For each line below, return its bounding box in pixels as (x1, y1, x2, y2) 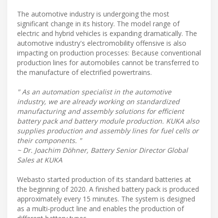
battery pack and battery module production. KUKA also (17, 116, 199, 126)
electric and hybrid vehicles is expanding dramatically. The (17, 28, 197, 38)
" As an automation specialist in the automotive (17, 87, 171, 96)
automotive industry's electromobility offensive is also (17, 38, 186, 48)
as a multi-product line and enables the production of (17, 203, 184, 213)
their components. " (17, 135, 82, 145)
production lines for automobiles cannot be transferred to (17, 57, 199, 67)
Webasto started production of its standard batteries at (17, 174, 191, 184)
